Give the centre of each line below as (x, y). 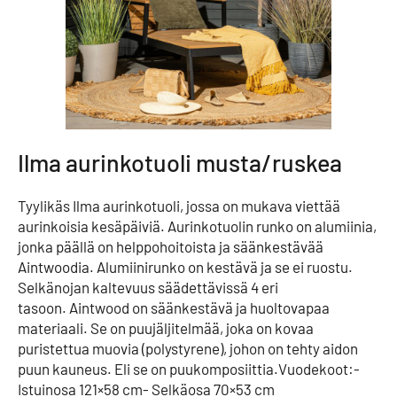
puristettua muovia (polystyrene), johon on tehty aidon (188, 348)
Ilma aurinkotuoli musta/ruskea (180, 162)
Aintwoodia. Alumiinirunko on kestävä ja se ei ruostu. (185, 266)
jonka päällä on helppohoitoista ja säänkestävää (171, 246)
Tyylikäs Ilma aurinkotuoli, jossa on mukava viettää (179, 205)
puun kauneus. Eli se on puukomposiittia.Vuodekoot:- (189, 368)
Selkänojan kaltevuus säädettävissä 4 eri (148, 287)
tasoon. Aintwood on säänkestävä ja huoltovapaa (174, 307)
